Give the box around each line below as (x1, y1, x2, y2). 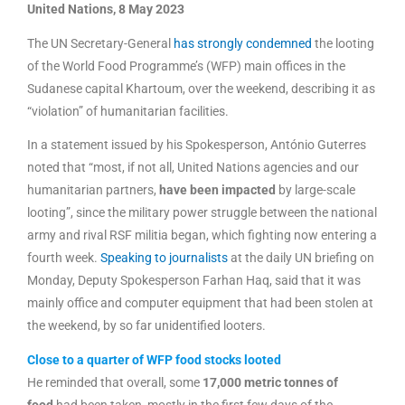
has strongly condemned (174, 35, 312, 51)
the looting (312, 35, 374, 51)
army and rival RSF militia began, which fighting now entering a (27, 228, 377, 243)
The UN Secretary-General (27, 35, 174, 51)
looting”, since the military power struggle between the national (27, 205, 377, 221)
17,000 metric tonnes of (202, 374, 338, 390)
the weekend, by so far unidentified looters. (27, 318, 266, 334)
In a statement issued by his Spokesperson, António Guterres (27, 137, 366, 153)
